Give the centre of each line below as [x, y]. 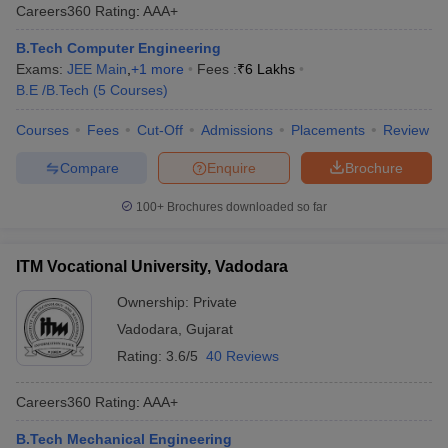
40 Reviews [242, 356]
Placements [328, 130]
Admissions [237, 130]
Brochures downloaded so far [245, 207]
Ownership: [155, 302]
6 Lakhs [270, 69]
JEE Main [97, 69]
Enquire [231, 167]
